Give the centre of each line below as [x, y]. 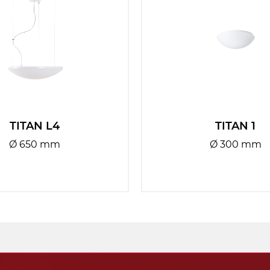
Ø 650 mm [34, 144]
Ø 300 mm [235, 144]
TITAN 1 [236, 126]
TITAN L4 [34, 126]
